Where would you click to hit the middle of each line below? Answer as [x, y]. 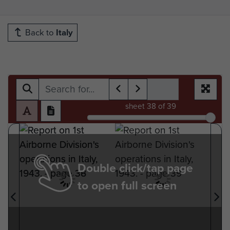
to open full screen [127, 185]
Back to [40, 32]
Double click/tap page [135, 168]
